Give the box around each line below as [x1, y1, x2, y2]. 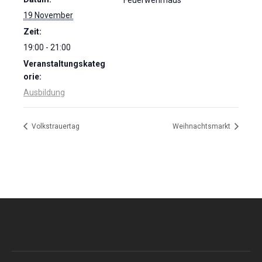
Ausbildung [23, 88, 65, 97]
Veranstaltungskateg [23, 59, 105, 68]
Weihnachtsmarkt [173, 122, 232, 131]
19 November [23, 11, 73, 20]
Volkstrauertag [30, 122, 80, 131]
